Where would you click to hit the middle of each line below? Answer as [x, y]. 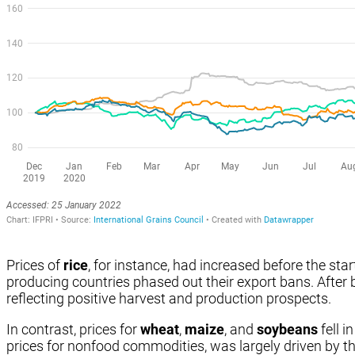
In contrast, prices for [73, 330]
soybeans [287, 330]
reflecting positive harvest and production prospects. [169, 298]
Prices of [35, 265]
